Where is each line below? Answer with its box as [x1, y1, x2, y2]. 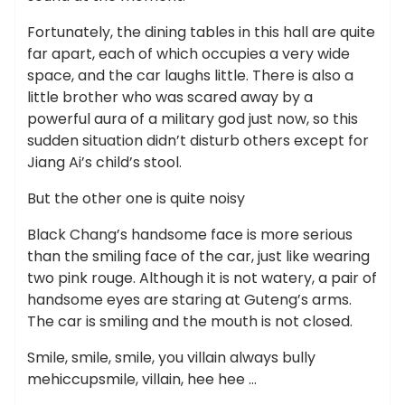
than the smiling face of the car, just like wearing [27, 246, 370, 267]
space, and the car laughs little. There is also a [27, 65, 353, 86]
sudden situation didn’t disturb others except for [27, 130, 369, 151]
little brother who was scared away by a [27, 87, 313, 108]
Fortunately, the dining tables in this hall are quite [27, 22, 375, 42]
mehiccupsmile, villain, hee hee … [27, 369, 257, 390]
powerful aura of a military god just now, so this [27, 108, 358, 129]
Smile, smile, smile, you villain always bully [27, 347, 316, 368]
